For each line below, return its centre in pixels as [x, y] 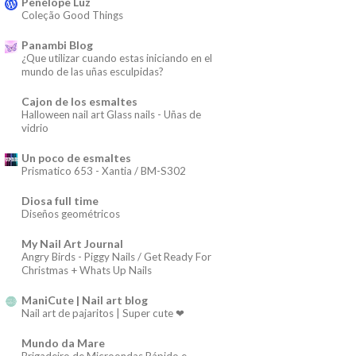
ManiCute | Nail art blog [85, 300]
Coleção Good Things [72, 15]
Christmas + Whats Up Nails [87, 270]
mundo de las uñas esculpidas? [93, 71]
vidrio [35, 128]
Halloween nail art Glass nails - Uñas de [111, 114]
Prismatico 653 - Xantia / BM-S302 [104, 170]
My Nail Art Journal [72, 243]
